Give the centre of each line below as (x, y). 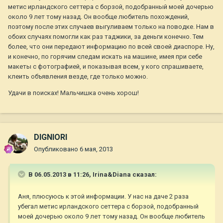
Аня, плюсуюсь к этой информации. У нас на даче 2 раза (103, 197)
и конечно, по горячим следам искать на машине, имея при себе (105, 57)
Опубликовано (57, 149)
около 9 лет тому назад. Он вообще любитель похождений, (99, 17)
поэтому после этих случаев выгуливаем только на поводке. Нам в (111, 27)
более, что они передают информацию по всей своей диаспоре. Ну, (111, 47)
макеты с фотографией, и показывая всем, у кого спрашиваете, (106, 67)
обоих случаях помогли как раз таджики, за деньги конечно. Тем (106, 37)
